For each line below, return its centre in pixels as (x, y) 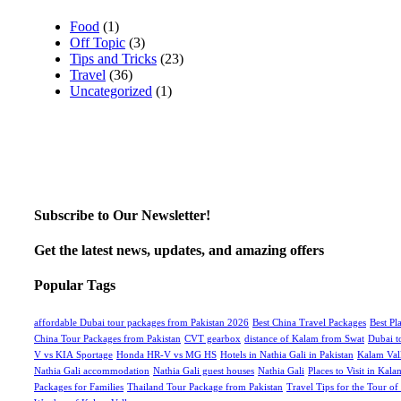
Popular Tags (75, 286)
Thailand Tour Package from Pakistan (205, 387)
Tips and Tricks (113, 58)
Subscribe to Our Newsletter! (122, 215)
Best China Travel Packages (309, 322)
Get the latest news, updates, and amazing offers (179, 251)
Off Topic (98, 42)
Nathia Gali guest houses (204, 371)
